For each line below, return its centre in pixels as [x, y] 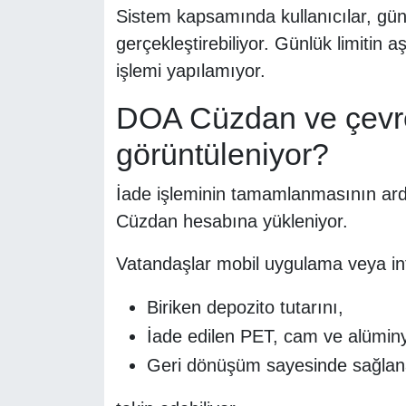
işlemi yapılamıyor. [190, 71]
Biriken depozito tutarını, [245, 307]
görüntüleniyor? [222, 155]
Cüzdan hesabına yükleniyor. [232, 221]
